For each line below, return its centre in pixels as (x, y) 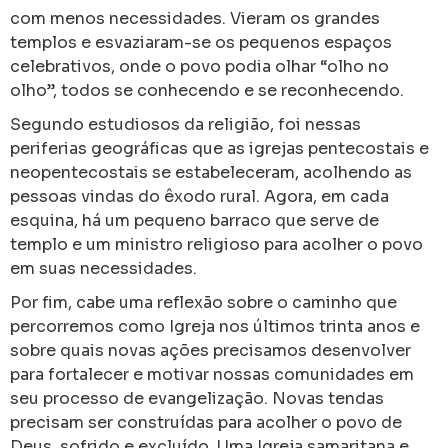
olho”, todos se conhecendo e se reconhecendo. (207, 90)
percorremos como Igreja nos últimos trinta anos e (215, 326)
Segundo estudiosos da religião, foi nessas (185, 124)
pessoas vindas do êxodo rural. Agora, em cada (199, 196)
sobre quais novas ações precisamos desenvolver (210, 350)
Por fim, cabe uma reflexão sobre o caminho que (203, 302)
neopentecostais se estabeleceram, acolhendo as (211, 172)
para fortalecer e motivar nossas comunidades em (212, 374)
